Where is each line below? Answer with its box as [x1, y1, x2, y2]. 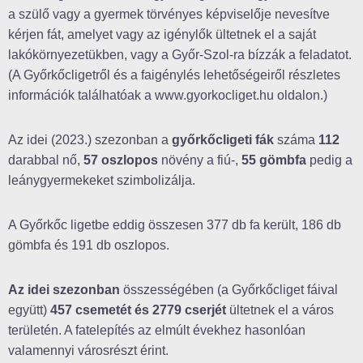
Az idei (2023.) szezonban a [8, 133, 172, 147]
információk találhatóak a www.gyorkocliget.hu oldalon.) [8, 88, 327, 103]
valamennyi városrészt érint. [8, 344, 169, 358]
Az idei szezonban [8, 283, 120, 297]
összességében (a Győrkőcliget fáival [120, 283, 338, 297]
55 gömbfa [241, 153, 306, 168]
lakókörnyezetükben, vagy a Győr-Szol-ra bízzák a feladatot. [8, 48, 352, 62]
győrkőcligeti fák [172, 133, 274, 147]
